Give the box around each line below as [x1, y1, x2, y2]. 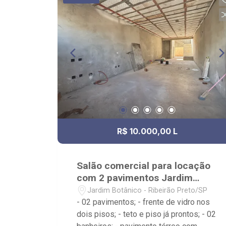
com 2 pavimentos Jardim [77, 172, 193, 184]
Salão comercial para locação [77, 160, 211, 172]
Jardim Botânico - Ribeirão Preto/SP [87, 186, 208, 195]
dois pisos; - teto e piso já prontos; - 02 [77, 209, 216, 219]
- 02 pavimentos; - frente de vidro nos [77, 197, 210, 207]
